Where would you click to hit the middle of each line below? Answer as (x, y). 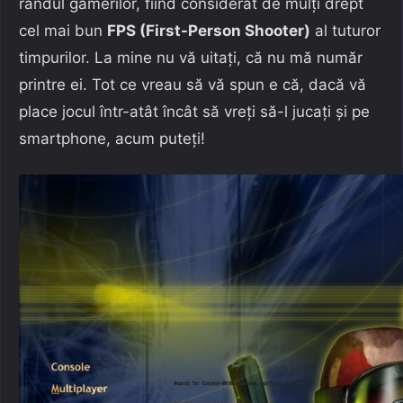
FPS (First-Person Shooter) (209, 30)
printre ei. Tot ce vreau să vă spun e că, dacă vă (193, 84)
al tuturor (345, 30)
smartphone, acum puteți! (112, 138)
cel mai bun (63, 30)
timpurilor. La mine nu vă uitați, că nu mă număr (191, 57)
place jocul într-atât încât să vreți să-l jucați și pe (194, 111)
